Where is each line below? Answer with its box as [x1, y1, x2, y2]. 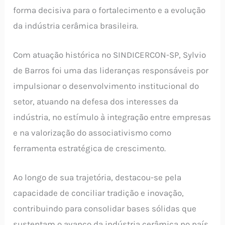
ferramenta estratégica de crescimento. [13, 143, 166, 154]
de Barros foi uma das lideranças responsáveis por [13, 65, 209, 76]
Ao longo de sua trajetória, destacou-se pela [13, 172, 182, 183]
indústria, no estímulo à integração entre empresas [13, 112, 211, 123]
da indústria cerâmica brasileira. [13, 20, 139, 31]
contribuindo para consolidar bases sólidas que [13, 203, 197, 214]
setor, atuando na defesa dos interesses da [13, 96, 179, 107]
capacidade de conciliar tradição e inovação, [13, 188, 184, 198]
